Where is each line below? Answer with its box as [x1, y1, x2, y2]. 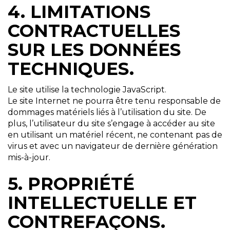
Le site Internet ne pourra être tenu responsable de [8, 96, 221, 106]
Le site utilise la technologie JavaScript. [8, 85, 166, 95]
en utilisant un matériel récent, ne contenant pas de [8, 130, 222, 140]
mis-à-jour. [8, 152, 50, 163]
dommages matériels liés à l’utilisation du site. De [8, 107, 206, 118]
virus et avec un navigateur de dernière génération [8, 141, 218, 151]
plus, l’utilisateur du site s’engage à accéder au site [8, 119, 215, 129]
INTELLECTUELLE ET [8, 192, 197, 214]
